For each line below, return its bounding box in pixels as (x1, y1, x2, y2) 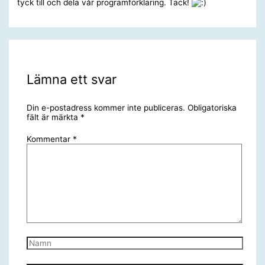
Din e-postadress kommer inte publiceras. (26, 103, 185, 113)
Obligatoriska (187, 103, 237, 113)
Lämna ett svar (26, 72, 117, 88)
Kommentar (26, 134, 73, 144)
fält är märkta (26, 112, 80, 122)
